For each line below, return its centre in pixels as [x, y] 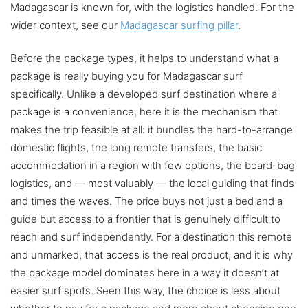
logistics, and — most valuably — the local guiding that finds [152, 184]
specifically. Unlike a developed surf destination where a [144, 94]
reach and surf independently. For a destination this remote [151, 237]
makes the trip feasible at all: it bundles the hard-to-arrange [152, 130]
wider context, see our [65, 25]
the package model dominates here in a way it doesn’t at [145, 273]
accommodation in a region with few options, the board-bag [153, 166]
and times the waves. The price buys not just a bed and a [146, 201]
